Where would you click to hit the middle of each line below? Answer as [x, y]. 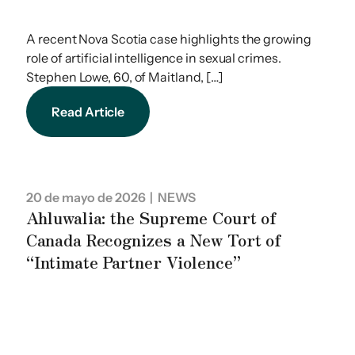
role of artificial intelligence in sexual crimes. [154, 58]
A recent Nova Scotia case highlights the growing [169, 39]
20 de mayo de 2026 [86, 198]
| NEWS [170, 198]
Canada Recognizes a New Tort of [154, 240]
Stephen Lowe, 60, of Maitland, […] [125, 77]
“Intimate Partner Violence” [134, 262]
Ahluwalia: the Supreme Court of [152, 218]
